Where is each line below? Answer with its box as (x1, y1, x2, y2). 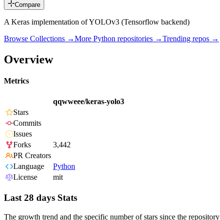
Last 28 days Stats (4, 192, 77, 203)
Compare (15, 1, 40, 9)
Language (13, 162, 44, 171)
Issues (13, 130, 32, 138)
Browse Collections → (4, 34, 75, 43)
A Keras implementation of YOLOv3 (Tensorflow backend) (4, 18, 190, 27)
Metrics (4, 77, 29, 85)
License (13, 173, 37, 182)
